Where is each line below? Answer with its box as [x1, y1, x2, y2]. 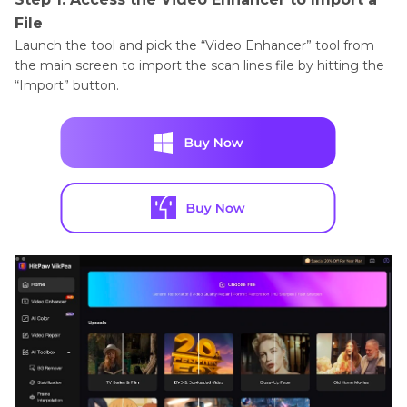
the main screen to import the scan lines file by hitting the [15, 56, 384, 74]
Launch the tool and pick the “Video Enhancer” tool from [15, 36, 374, 54]
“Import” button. [15, 76, 119, 94]
